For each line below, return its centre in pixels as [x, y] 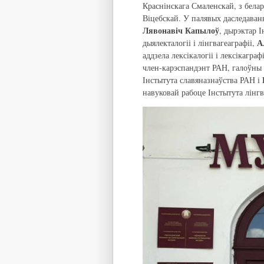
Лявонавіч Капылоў [181, 30]
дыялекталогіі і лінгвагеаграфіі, [200, 43]
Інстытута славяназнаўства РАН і [202, 80]
